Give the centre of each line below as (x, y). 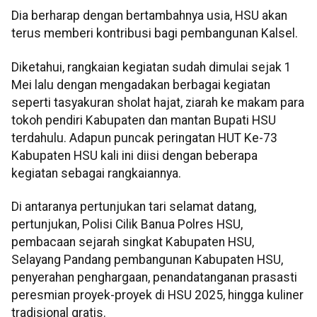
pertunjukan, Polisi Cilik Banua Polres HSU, (127, 225)
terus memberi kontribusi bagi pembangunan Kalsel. (155, 34)
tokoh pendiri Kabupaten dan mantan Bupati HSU (144, 120)
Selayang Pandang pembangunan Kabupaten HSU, (147, 260)
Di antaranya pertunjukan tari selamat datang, (134, 207)
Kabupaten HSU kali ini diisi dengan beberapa (134, 155)
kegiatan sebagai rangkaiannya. (96, 173)
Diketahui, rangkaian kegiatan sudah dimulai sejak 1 (151, 67)
